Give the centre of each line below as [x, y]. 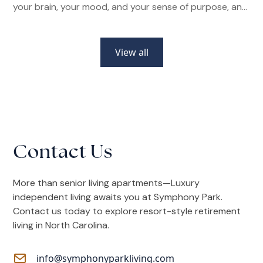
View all [131, 53]
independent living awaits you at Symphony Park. [118, 197]
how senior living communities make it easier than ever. [129, 21]
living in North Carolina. [61, 225]
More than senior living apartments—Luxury [107, 183]
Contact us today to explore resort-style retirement [127, 211]
